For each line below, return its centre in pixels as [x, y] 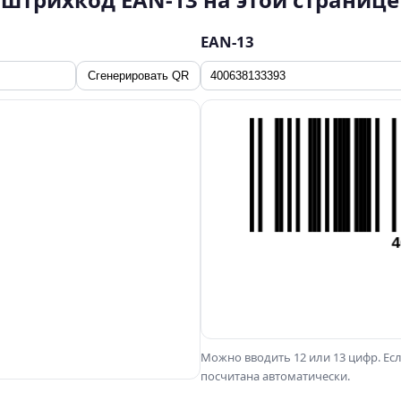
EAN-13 [227, 42]
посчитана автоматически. [275, 375]
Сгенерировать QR [138, 76]
